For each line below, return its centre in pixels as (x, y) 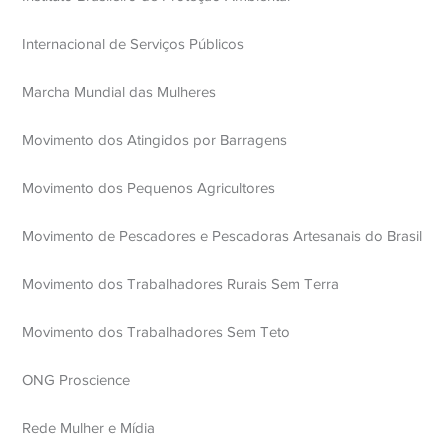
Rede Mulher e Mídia (89, 428)
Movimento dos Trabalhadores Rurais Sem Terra (181, 284)
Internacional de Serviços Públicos (133, 44)
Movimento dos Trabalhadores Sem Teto (156, 332)
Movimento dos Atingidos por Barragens (155, 140)
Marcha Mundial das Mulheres (119, 92)
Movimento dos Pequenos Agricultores (149, 188)
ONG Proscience (76, 380)
